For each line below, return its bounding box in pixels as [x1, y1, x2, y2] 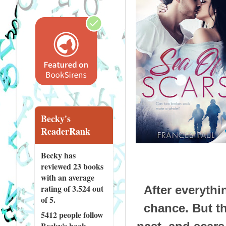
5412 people [40, 208, 81, 220]
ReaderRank [40, 124, 90, 138]
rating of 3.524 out [40, 182, 103, 194]
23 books [73, 160, 103, 172]
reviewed [40, 160, 73, 172]
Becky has [40, 149, 76, 161]
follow [81, 208, 103, 220]
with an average [40, 171, 94, 183]
